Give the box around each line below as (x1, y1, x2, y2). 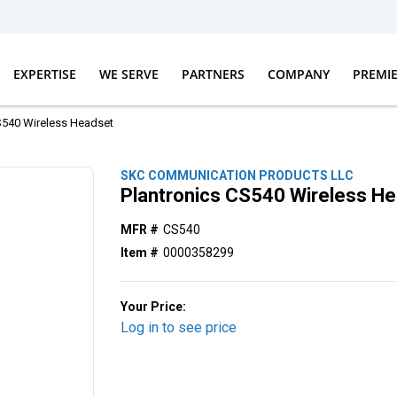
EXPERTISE (12, 65, 76, 82)
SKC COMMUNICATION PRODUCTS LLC (121, 168, 354, 183)
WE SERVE (98, 65, 159, 82)
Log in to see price (121, 319, 237, 336)
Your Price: (121, 300, 187, 314)
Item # (121, 245, 160, 260)
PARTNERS (181, 65, 245, 82)
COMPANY (267, 65, 330, 82)
